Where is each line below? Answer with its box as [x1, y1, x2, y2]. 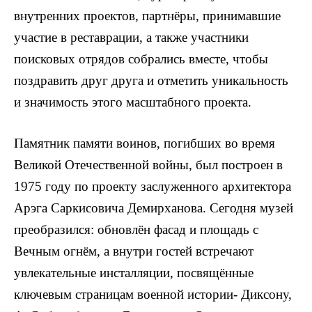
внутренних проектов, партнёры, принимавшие [14, 8, 281, 24]
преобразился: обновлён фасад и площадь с [14, 221, 258, 237]
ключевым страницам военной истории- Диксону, [14, 286, 292, 302]
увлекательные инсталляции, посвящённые [14, 265, 253, 280]
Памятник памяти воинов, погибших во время [14, 135, 275, 150]
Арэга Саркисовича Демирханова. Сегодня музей [14, 200, 293, 215]
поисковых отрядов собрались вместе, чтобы [14, 52, 268, 67]
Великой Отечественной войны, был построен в [14, 157, 283, 172]
